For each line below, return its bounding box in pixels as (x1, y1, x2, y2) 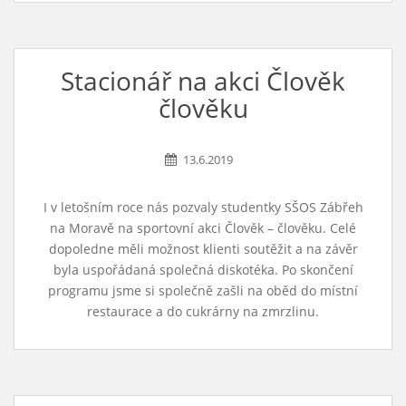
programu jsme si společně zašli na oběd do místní (48, 282, 358, 299)
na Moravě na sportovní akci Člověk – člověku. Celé (50, 219, 356, 237)
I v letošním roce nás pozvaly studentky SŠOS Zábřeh (43, 198, 363, 216)
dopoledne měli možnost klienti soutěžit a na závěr (48, 240, 358, 257)
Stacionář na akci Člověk (61, 63, 345, 98)
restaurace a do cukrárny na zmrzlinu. (87, 303, 319, 320)
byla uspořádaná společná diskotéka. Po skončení (53, 261, 353, 278)
